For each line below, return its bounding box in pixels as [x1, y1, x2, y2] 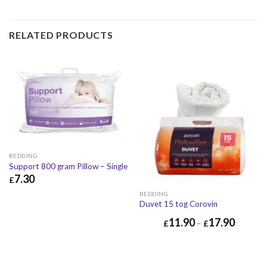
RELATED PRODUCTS [9, 29, 113, 41]
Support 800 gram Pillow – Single [8, 161, 128, 171]
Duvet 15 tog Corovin [139, 199, 218, 209]
